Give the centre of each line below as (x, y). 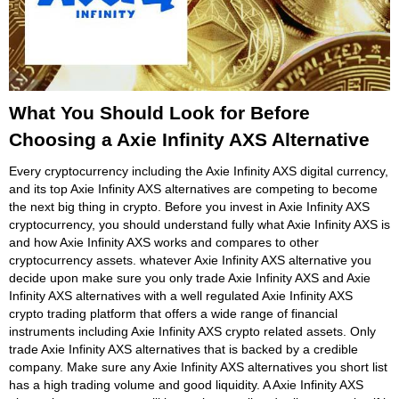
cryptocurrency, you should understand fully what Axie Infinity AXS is (199, 224)
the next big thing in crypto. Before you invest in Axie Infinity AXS (189, 206)
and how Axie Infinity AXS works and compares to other (164, 242)
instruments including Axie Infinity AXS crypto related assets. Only (192, 331)
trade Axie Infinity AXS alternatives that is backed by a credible (183, 349)
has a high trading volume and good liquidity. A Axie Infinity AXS (186, 384)
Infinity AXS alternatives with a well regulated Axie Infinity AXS (181, 295)
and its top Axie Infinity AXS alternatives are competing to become (193, 188)
